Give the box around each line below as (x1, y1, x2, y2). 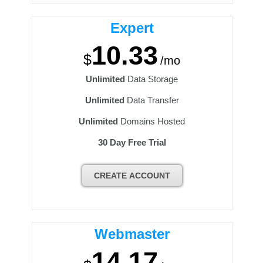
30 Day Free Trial (97, 137, 166, 147)
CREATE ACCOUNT (93, 171, 170, 180)
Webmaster (94, 226, 170, 242)
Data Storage (125, 74, 178, 84)
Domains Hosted (118, 116, 186, 126)
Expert (110, 20, 154, 36)
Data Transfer (124, 95, 179, 105)
